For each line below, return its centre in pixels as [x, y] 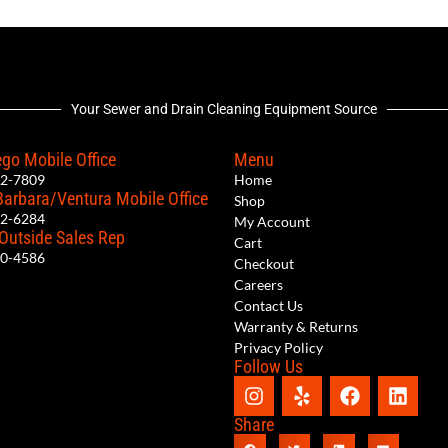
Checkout [264, 264]
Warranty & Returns [296, 327]
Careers [258, 285]
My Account [272, 222]
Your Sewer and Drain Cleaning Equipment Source [224, 109]
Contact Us [268, 306]
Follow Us [268, 367]
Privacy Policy [278, 348]
